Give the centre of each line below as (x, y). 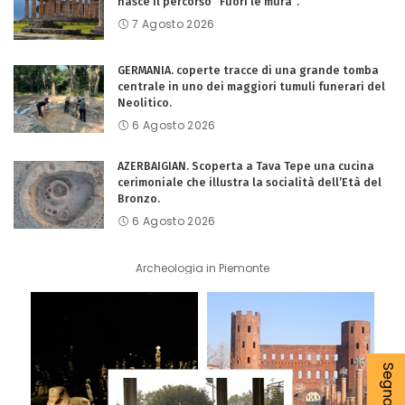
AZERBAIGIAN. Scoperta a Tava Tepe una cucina (246, 166)
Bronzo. (139, 198)
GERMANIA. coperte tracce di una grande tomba (248, 70)
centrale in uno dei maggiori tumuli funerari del (251, 86)
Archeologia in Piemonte (202, 268)
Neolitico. (145, 103)
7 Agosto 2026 (174, 24)
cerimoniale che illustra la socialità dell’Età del (250, 182)
